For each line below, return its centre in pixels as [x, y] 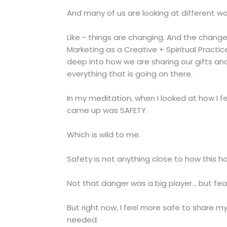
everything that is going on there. [130, 74]
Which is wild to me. [104, 135]
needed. [83, 220]
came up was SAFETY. [107, 110]
